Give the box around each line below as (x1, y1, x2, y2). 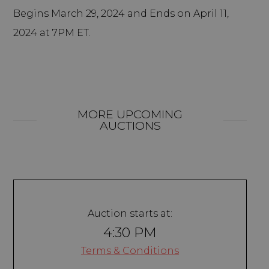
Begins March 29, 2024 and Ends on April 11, (13, 7, 229, 19)
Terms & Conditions (81, 244, 179, 256)
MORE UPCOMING (77, 106, 183, 121)
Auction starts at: (88, 207, 172, 219)
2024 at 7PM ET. (13, 26, 91, 38)
